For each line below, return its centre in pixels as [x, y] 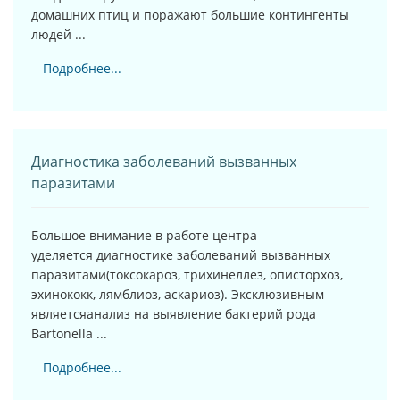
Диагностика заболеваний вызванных [164, 161]
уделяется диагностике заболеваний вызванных [181, 254]
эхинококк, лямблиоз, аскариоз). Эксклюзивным [178, 294]
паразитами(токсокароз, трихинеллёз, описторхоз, [187, 274]
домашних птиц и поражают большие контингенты [190, 14]
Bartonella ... [69, 333]
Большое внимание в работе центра [144, 235]
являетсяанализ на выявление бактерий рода [174, 313]
